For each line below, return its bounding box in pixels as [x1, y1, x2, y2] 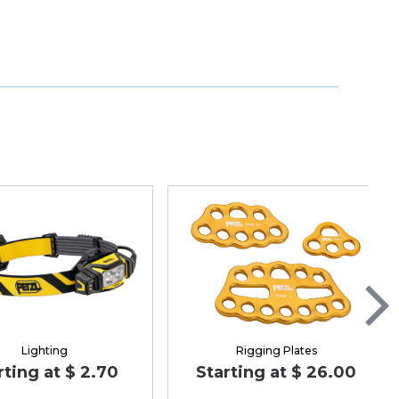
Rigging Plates [235, 343, 317, 357]
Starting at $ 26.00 [196, 362, 357, 382]
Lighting [20, 343, 68, 357]
